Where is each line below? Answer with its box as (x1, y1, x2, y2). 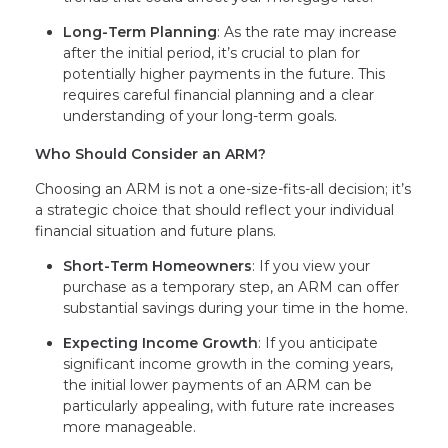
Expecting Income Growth (63, 333, 258, 352)
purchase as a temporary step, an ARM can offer (63, 277, 399, 296)
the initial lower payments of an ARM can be (63, 375, 372, 394)
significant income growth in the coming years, (63, 354, 393, 373)
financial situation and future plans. (35, 221, 276, 240)
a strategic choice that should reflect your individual (35, 200, 394, 219)
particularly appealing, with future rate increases (63, 396, 394, 415)
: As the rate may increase (217, 22, 397, 41)
